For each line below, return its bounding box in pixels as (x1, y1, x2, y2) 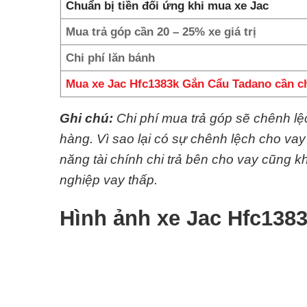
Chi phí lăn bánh (66, 50, 156, 64)
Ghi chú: (60, 110, 113, 125)
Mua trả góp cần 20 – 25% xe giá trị (66, 24, 257, 38)
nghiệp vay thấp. (60, 172, 158, 187)
